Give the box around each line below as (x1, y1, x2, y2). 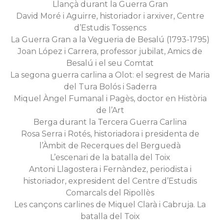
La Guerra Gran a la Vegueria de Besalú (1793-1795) (10, 35, 210, 44)
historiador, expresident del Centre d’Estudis (23, 176, 197, 186)
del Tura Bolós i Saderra (63, 82, 157, 91)
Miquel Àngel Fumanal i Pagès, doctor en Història (13, 94, 207, 103)
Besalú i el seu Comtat (66, 58, 154, 68)
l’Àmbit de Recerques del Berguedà (39, 141, 181, 150)
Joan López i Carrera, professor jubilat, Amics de (18, 47, 202, 56)
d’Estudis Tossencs (74, 23, 146, 32)
